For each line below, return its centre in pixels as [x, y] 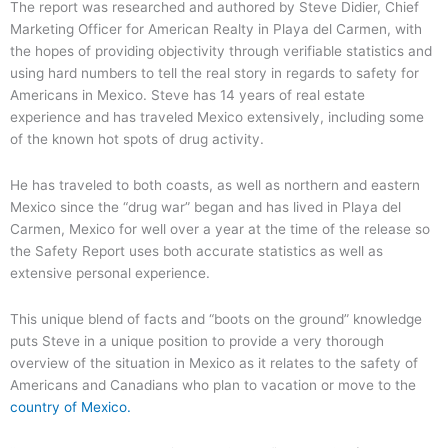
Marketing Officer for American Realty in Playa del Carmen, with [216, 28]
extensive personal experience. [110, 272]
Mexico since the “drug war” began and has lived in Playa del [205, 206]
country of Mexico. [70, 406]
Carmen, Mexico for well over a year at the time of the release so [220, 228]
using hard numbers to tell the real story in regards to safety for [214, 72]
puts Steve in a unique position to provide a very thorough [197, 340]
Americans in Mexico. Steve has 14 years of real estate [187, 94]
